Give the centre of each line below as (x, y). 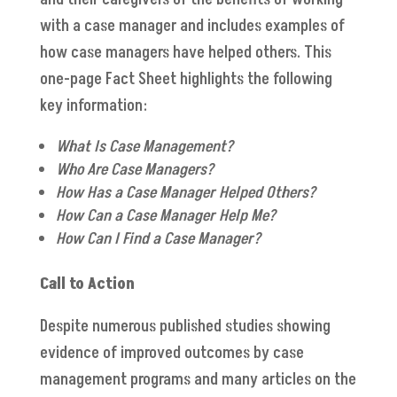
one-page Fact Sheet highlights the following (186, 80)
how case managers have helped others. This (185, 53)
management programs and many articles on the (198, 380)
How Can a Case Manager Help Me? (165, 216)
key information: (97, 106)
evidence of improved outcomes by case (171, 354)
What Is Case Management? (146, 147)
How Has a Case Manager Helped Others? (185, 193)
